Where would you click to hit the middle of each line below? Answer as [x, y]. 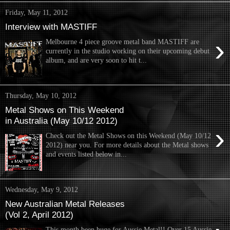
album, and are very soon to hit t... [97, 60]
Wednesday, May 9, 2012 [42, 189]
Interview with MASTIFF [51, 27]
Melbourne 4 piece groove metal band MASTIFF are [123, 41]
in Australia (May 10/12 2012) [61, 121]
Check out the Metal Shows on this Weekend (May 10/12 [129, 135]
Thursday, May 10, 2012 [41, 95]
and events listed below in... [87, 154]
